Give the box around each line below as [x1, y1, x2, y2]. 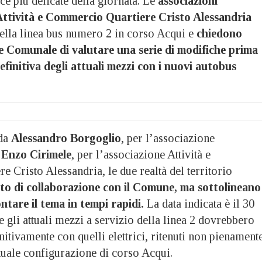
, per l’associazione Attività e [71, 147, 211, 161]
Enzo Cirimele [1, 147, 71, 161]
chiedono [196, 26, 242, 40]
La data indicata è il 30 [144, 196, 254, 210]
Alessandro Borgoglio [11, 131, 121, 144]
